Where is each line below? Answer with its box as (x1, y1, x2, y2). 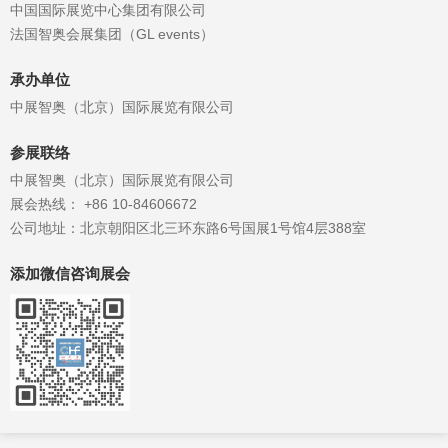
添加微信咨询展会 (10, 265, 130, 282)
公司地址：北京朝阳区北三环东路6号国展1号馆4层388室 (10, 219, 366, 236)
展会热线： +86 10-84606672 (10, 195, 197, 212)
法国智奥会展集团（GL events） (10, 25, 214, 42)
